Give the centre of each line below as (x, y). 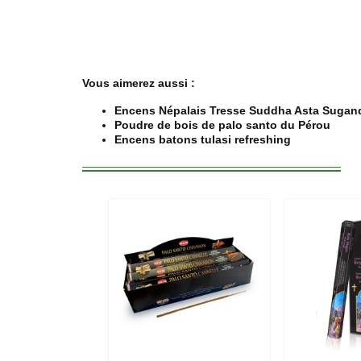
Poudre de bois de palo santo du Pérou (222, 125)
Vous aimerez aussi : (139, 83)
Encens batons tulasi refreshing (203, 139)
